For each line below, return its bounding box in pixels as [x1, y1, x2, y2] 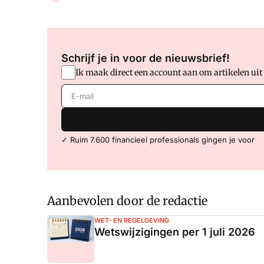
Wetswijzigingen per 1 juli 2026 [94, 225, 255, 238]
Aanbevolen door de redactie [47, 193, 207, 208]
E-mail [61, 85, 91, 97]
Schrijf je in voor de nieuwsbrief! [61, 51, 230, 64]
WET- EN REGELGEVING [94, 216, 169, 225]
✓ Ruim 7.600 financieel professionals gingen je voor [61, 134, 255, 144]
